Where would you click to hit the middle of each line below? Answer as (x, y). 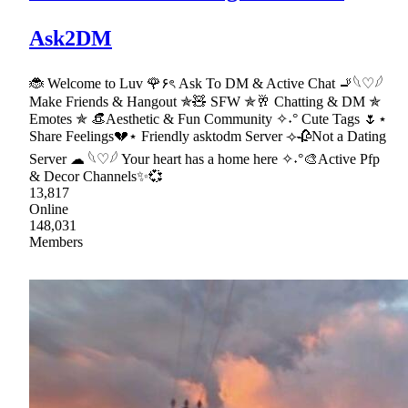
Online (49, 209)
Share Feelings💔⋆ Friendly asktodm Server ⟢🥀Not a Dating (208, 136)
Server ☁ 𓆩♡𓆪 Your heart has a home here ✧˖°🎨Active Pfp (204, 158)
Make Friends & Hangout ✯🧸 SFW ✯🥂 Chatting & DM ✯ (205, 101)
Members (56, 241)
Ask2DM (71, 38)
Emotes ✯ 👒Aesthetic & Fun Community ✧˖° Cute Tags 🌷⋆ (208, 118)
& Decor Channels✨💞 (96, 176)
